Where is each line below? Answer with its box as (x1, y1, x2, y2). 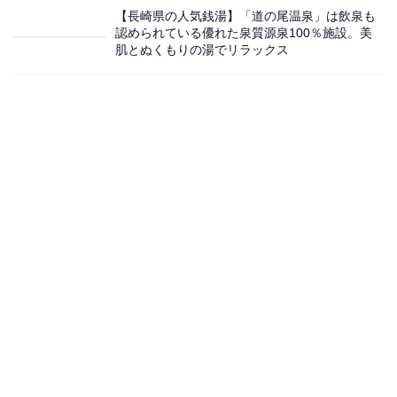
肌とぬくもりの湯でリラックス (115, 42, 289, 57)
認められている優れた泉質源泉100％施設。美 (115, 25, 372, 40)
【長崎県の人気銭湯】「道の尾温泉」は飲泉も (115, 8, 376, 23)
